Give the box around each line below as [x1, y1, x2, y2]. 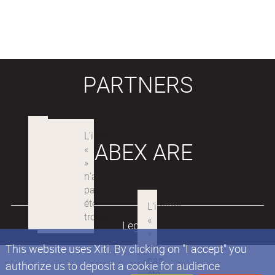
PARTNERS [82, 69, 193, 99]
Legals [122, 218, 153, 233]
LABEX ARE [82, 137, 193, 167]
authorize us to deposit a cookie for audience [5, 258, 220, 273]
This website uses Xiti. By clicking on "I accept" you [5, 241, 247, 256]
